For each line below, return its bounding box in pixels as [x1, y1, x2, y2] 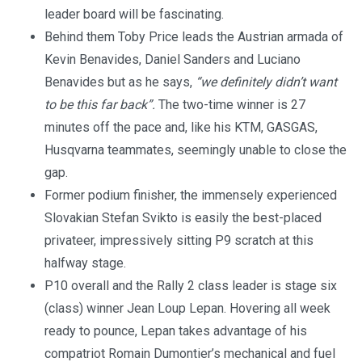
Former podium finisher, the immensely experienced [44, 187, 337, 204]
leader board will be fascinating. [44, 6, 224, 23]
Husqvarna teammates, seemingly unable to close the [44, 142, 347, 158]
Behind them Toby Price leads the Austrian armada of [44, 29, 343, 45]
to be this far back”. [44, 97, 155, 113]
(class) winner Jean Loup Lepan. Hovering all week [44, 301, 330, 317]
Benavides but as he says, [44, 74, 196, 90]
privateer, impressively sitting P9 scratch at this [44, 233, 314, 249]
